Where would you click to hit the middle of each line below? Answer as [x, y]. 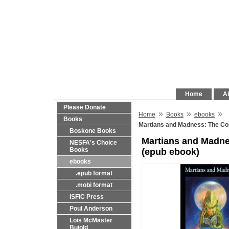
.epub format [94, 173]
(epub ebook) [170, 152]
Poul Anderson [91, 209]
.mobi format [94, 185]
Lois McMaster [91, 220]
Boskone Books [93, 131]
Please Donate [85, 107]
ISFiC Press [87, 197]
